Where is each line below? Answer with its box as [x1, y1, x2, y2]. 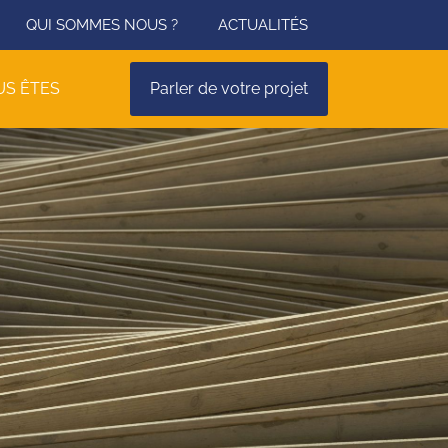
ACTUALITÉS [218, 16, 308, 34]
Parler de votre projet [150, 79, 308, 98]
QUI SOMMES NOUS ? [26, 16, 178, 34]
